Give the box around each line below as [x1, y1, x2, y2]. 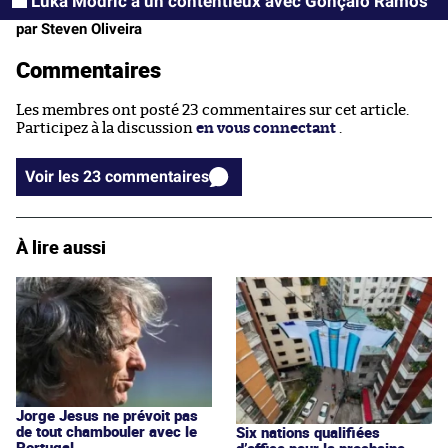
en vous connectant [196, 121, 336, 137]
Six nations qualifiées [236, 422, 380, 443]
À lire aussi [16, 235, 106, 260]
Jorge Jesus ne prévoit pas [16, 405, 198, 426]
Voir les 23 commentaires [105, 167, 209, 187]
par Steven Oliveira [16, 20, 142, 39]
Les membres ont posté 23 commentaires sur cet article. [16, 103, 409, 119]
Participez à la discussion [16, 121, 196, 137]
